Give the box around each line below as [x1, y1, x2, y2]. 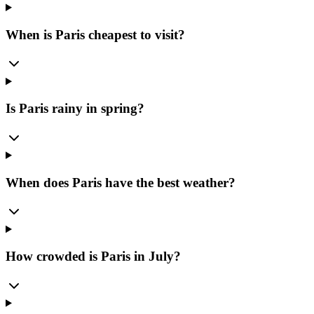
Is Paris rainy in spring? [6, 101, 144, 116]
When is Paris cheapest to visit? [6, 27, 185, 42]
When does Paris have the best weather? [6, 175, 235, 190]
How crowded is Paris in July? [6, 249, 181, 264]
